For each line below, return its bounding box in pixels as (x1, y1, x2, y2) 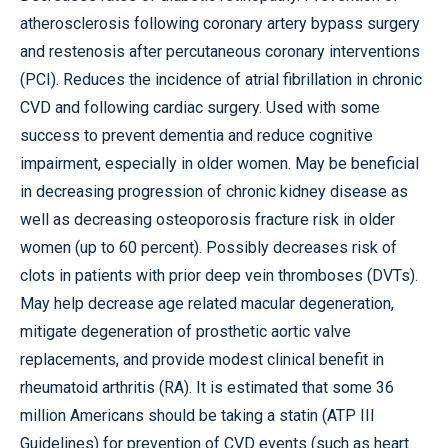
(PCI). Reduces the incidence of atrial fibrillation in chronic (20, 70, 422, 89)
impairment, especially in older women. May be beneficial (20, 154, 419, 173)
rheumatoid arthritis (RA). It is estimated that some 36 (20, 378, 394, 397)
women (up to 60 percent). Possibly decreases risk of (20, 238, 397, 257)
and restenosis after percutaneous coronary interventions (20, 42, 420, 61)
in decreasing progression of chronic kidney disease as (20, 182, 408, 201)
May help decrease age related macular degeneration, (20, 294, 394, 313)
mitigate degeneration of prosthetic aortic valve (20, 322, 351, 341)
